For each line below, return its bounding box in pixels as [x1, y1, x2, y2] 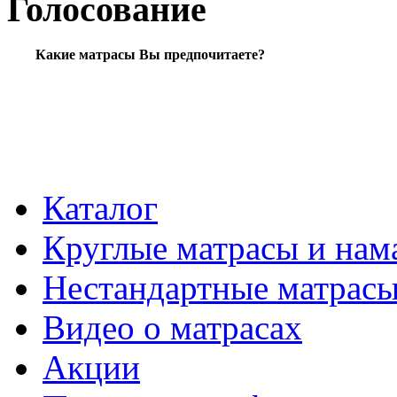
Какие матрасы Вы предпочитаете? [35, 47, 265, 63]
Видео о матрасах [43, 308, 302, 347]
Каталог [43, 189, 158, 228]
